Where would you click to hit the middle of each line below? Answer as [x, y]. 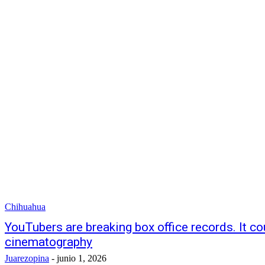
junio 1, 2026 [82, 258]
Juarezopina [27, 258]
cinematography [49, 242]
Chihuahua [25, 207]
